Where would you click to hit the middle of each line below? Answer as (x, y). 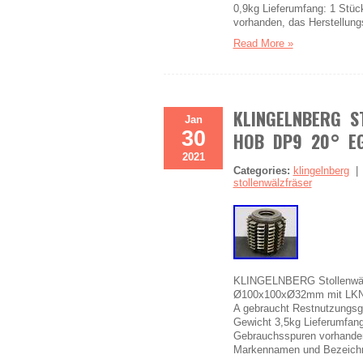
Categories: (261, 171)
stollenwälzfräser (272, 183)
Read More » (263, 43)
